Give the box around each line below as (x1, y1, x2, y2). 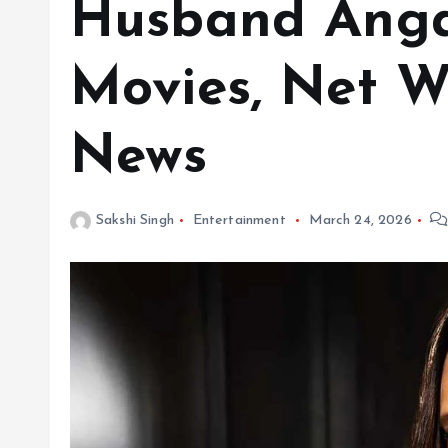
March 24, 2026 (308, 213, 412, 228)
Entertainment (192, 213, 286, 228)
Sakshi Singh (96, 213, 174, 228)
